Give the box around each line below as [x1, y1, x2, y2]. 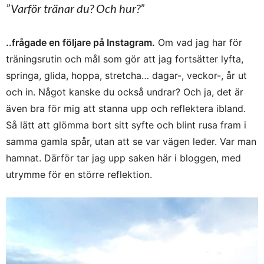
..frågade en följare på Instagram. [6, 36, 155, 48]
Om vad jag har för [155, 36, 242, 48]
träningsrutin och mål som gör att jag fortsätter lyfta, [6, 52, 243, 65]
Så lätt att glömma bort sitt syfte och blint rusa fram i [6, 118, 246, 131]
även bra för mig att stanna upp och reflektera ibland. [6, 102, 246, 114]
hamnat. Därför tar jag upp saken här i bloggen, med [6, 151, 241, 164]
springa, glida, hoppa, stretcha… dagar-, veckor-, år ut [6, 69, 247, 81]
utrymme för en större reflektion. [6, 168, 152, 180]
